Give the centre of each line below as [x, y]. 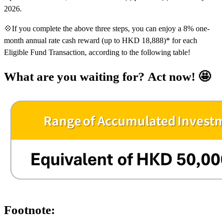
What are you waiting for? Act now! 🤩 [109, 76]
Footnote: [29, 210]
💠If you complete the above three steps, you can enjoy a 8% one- [107, 29]
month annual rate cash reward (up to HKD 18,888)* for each [101, 41]
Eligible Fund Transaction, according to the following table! [98, 53]
